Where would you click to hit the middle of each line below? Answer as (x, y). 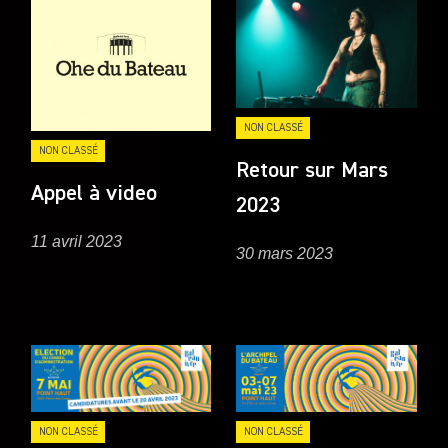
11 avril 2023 (77, 242)
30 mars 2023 (285, 254)
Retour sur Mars (312, 171)
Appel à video (94, 193)
